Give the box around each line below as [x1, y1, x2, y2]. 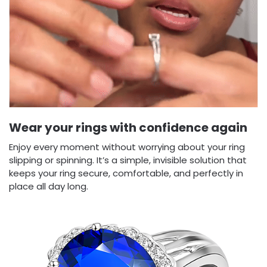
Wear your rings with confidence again [9, 119, 247, 136]
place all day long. [9, 180, 88, 193]
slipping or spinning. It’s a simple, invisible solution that [9, 154, 247, 167]
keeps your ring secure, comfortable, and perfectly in [9, 167, 243, 180]
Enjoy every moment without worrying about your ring [9, 141, 245, 154]
